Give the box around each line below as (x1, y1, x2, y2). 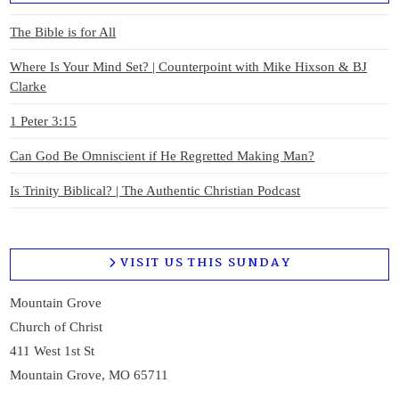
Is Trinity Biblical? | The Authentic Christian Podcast (10, 183, 301, 198)
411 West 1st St (10, 343, 95, 358)
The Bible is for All (10, 24, 117, 39)
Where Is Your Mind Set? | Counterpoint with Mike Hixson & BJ (10, 59, 368, 74)
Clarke (10, 78, 47, 94)
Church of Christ (10, 319, 103, 334)
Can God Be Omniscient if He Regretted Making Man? (10, 148, 315, 163)
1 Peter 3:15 (10, 113, 77, 128)
